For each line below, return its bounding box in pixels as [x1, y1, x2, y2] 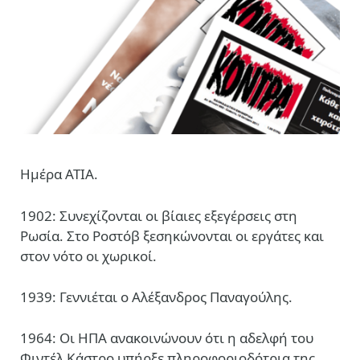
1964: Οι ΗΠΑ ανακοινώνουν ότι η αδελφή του [20, 328, 313, 347]
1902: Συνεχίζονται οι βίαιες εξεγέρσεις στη [20, 206, 297, 225]
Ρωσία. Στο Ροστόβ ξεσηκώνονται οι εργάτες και [20, 226, 324, 245]
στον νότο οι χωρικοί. [20, 246, 157, 265]
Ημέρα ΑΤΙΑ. [20, 165, 98, 184]
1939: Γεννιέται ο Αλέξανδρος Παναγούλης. [20, 287, 292, 306]
